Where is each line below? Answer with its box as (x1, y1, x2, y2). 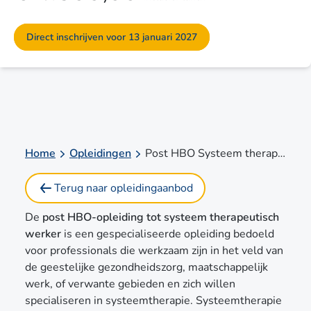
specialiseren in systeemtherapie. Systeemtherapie (25, 292, 282, 308)
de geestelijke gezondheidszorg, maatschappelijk (25, 259, 268, 275)
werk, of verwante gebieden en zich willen (25, 276, 235, 292)
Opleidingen (69, 145, 131, 161)
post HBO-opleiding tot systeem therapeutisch (42, 209, 279, 225)
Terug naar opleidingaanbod (54, 180, 193, 196)
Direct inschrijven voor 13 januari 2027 (26, 30, 197, 44)
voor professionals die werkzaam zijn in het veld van (25, 242, 283, 258)
